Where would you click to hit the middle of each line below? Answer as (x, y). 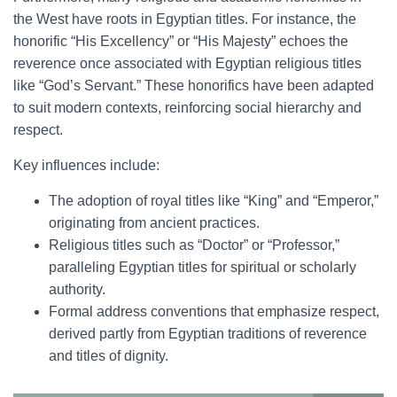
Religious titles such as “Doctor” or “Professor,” (194, 245)
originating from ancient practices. (154, 223)
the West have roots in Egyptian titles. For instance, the (185, 19)
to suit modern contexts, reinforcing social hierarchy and (187, 108)
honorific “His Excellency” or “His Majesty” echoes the (181, 41)
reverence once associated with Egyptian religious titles (187, 63)
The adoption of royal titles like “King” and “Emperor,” (214, 201)
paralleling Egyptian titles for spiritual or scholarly (202, 267)
